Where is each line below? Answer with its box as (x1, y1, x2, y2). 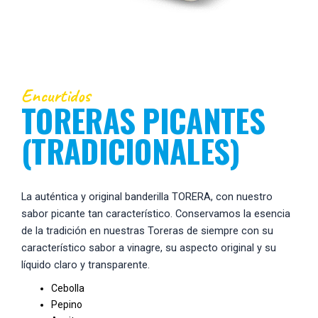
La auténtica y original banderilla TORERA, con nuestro (21, 190, 273, 203)
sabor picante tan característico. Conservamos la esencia (21, 207, 290, 220)
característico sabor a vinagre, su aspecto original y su (21, 241, 276, 254)
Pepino (51, 298, 82, 310)
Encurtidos (21, 84, 90, 107)
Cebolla (51, 282, 84, 294)
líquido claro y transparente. (21, 258, 150, 271)
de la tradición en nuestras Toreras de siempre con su (21, 224, 273, 237)
